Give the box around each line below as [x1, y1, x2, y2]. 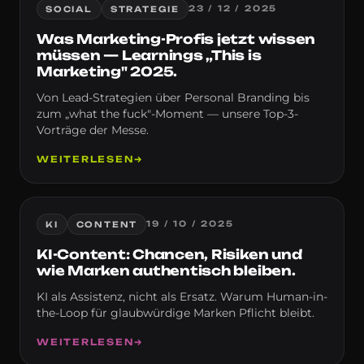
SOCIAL [45, 3, 93, 14]
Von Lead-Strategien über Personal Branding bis [37, 90, 310, 104]
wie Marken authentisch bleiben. [37, 262, 296, 279]
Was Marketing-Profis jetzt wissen [37, 30, 316, 47]
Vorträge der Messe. [37, 123, 149, 136]
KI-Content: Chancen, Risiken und [37, 245, 302, 262]
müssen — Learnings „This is [37, 46, 262, 63]
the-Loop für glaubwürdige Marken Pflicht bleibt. [37, 305, 314, 319]
